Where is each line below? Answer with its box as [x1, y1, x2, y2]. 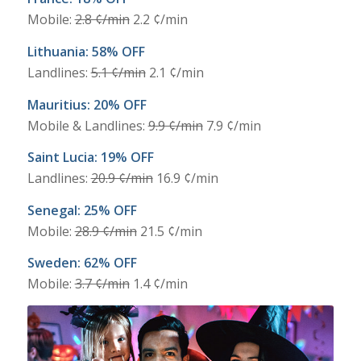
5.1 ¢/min [90, 63, 146, 81]
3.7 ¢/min [74, 275, 130, 293]
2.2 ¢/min [129, 10, 188, 29]
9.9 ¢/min [147, 116, 203, 135]
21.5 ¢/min [136, 222, 202, 240]
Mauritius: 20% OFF [27, 95, 147, 114]
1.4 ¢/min [129, 275, 188, 293]
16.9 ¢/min [152, 169, 218, 188]
